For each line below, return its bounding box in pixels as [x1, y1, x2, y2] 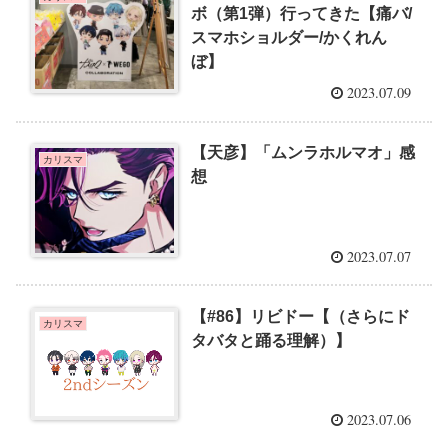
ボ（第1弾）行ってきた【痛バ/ [191, 4, 413, 22]
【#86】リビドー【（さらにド [191, 308, 411, 325]
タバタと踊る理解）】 [191, 332, 352, 349]
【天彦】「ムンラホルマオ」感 [191, 144, 416, 162]
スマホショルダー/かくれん [191, 28, 388, 46]
